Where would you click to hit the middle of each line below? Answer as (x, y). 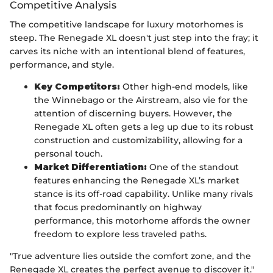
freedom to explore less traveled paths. (120, 234)
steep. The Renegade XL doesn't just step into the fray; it (134, 38)
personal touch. (68, 154)
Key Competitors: (77, 87)
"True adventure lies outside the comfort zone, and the (130, 256)
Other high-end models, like (184, 87)
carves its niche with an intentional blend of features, (127, 51)
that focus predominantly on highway (118, 207)
